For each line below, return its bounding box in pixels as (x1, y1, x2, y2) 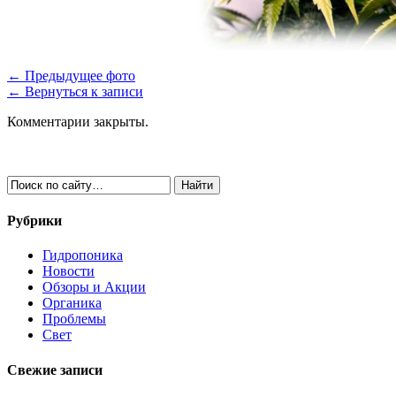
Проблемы (42, 311, 106, 327)
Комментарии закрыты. (7, 113, 148, 129)
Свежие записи (7, 362, 103, 377)
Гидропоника (42, 247, 123, 263)
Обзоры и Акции (42, 279, 146, 295)
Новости (42, 263, 95, 279)
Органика (42, 295, 102, 311)
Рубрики (7, 213, 62, 229)
